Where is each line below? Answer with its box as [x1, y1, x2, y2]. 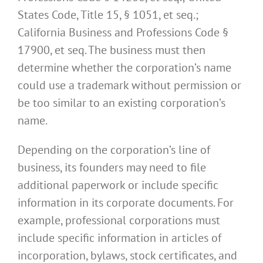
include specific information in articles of [18, 230, 221, 246]
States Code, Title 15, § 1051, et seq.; [18, 7, 198, 23]
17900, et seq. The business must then [18, 42, 205, 58]
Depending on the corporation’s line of [18, 142, 210, 158]
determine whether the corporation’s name [18, 60, 231, 76]
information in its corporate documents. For [18, 195, 234, 211]
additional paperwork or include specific [18, 177, 218, 193]
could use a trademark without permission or [18, 77, 241, 93]
